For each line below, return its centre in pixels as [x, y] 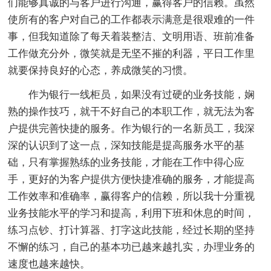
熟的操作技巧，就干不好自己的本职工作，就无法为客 [132, 111]
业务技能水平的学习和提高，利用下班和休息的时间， [132, 213]
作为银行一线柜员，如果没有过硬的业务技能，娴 [142, 94]
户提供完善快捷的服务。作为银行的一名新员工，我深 [132, 128]
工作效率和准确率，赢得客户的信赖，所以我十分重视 [132, 196]
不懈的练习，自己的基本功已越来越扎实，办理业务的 [132, 247]
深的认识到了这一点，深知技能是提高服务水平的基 [126, 145]
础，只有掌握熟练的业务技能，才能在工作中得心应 [126, 162]
